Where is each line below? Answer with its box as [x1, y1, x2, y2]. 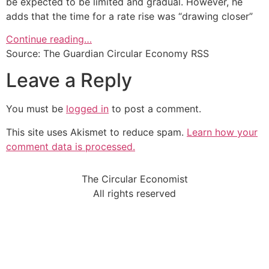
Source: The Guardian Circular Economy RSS [6, 47, 209, 59]
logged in [66, 103, 109, 115]
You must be [6, 103, 66, 115]
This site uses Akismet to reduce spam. [6, 125, 187, 138]
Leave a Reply [6, 68, 132, 92]
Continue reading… [6, 32, 92, 45]
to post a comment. [109, 103, 201, 115]
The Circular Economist [81, 173, 188, 186]
